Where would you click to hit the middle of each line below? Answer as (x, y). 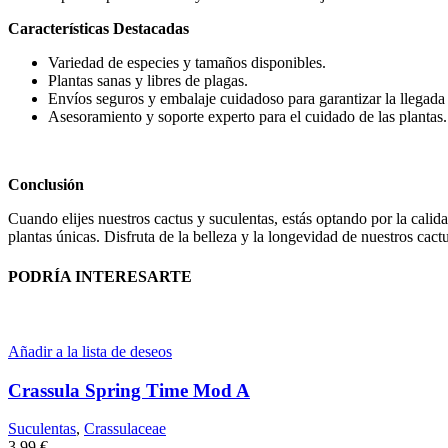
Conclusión (46, 185)
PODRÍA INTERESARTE (100, 276)
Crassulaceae (125, 429)
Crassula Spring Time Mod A (129, 390)
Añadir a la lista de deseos (90, 351)
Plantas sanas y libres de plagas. (148, 81)
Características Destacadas (98, 29)
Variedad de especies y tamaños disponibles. (187, 63)
